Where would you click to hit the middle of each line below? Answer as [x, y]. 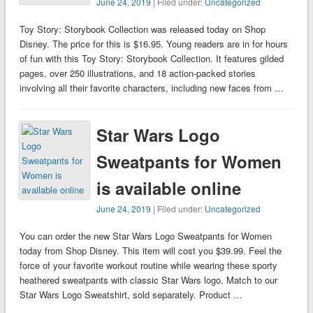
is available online [169, 188]
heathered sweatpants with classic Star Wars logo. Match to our [148, 280]
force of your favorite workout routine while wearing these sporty [148, 265]
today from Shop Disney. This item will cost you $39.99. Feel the [150, 251]
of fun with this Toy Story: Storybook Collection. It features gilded [151, 59]
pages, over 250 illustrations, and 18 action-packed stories [137, 73]
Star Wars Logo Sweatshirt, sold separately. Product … [131, 295]
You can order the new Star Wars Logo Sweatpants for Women [145, 236]
